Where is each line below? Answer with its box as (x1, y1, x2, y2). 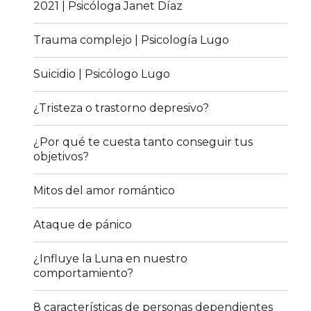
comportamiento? (33, 267, 134, 280)
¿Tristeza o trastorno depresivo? (33, 101, 210, 115)
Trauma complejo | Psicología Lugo (33, 33, 230, 47)
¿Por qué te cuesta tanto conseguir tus (33, 135, 253, 149)
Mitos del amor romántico (33, 184, 176, 198)
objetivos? (33, 150, 90, 164)
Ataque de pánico (33, 218, 133, 232)
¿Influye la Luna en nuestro (33, 252, 188, 266)
